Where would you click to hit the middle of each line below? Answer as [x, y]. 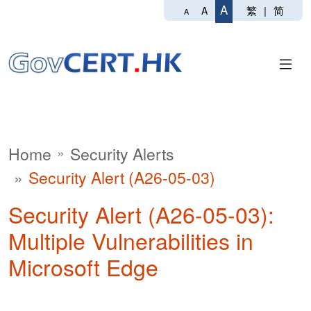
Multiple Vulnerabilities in [131, 240]
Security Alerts [122, 154]
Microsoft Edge [83, 267]
